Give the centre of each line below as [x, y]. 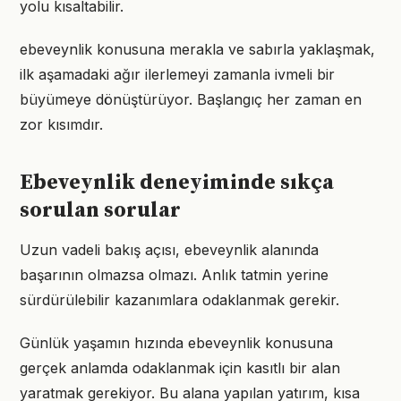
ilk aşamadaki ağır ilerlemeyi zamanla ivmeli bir [177, 74]
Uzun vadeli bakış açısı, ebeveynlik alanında [169, 250]
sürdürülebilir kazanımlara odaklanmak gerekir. [179, 300]
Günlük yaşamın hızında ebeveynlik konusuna [176, 343]
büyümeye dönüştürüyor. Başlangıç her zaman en [191, 99]
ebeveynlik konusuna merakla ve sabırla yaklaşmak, [197, 49]
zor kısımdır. [61, 124]
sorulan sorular [100, 210]
